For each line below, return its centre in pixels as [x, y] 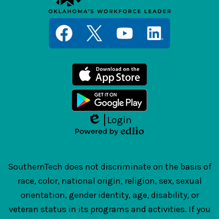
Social [120, 22]
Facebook [66, 53]
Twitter [91, 53]
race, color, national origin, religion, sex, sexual [109, 181]
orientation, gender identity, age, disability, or [109, 195]
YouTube [124, 53]
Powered [90, 140]
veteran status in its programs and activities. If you [109, 209]
